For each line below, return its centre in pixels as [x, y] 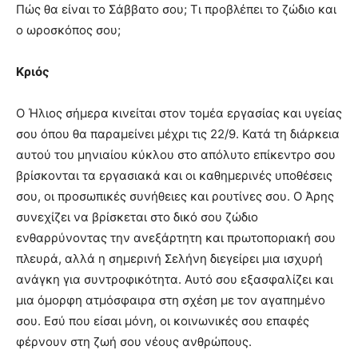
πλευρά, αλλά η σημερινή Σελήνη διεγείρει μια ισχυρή [169, 258]
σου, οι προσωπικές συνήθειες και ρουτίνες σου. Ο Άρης [175, 196]
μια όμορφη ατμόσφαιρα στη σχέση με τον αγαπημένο [171, 300]
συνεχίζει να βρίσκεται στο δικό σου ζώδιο [137, 217]
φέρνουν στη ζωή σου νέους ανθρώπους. [134, 341]
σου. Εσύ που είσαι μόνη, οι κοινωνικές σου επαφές [163, 320]
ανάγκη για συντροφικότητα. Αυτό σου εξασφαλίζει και [175, 279]
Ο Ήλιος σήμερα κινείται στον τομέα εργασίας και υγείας [179, 113]
